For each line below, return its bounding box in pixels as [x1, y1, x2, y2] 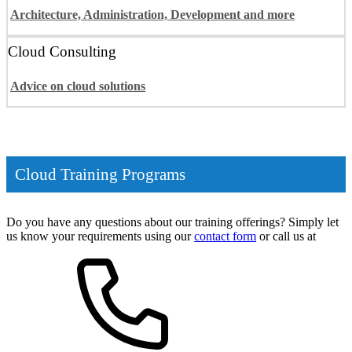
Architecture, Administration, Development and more [10, 7, 295, 21]
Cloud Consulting [8, 43, 116, 60]
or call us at [256, 229, 316, 243]
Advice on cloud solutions [10, 79, 145, 93]
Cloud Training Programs [14, 164, 185, 184]
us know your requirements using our [6, 229, 194, 243]
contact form [194, 229, 256, 243]
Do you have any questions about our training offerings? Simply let [6, 214, 339, 229]
